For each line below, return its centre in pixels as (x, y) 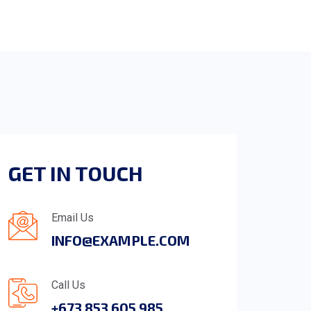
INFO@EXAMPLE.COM (121, 241)
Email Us (73, 218)
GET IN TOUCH (76, 173)
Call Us (69, 285)
